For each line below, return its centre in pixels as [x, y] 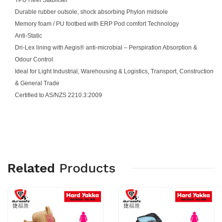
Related [31, 168]
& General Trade [37, 83]
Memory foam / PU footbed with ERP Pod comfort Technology [97, 24]
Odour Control [34, 59]
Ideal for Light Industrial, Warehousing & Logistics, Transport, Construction [114, 71]
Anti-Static [28, 35]
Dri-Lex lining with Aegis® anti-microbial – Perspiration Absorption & [106, 47]
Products [87, 168]
